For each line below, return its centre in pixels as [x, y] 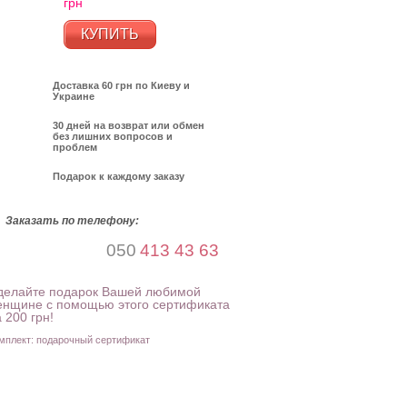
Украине [74, 96]
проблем [75, 147]
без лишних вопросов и [113, 136]
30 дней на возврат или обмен [129, 125]
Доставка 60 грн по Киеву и [121, 85]
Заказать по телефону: [72, 221]
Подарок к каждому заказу [119, 176]
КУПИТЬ [110, 34]
